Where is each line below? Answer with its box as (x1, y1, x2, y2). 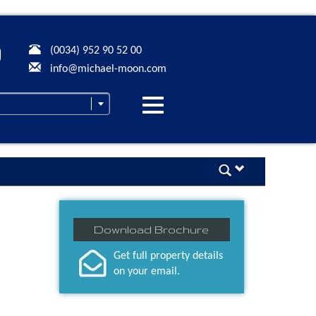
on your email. (113, 266, 180, 278)
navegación (152, 119, 219, 133)
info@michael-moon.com (49, 63, 166, 75)
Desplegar (152, 99, 210, 114)
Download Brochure (94, 224, 209, 236)
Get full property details (113, 250, 223, 262)
